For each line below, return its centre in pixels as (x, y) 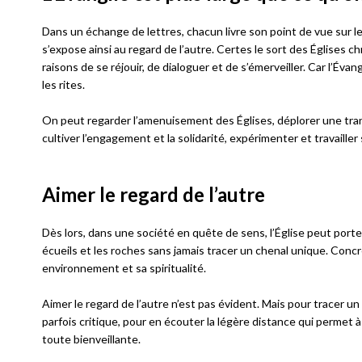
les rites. (63, 84)
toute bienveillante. (91, 339)
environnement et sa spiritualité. (124, 268)
